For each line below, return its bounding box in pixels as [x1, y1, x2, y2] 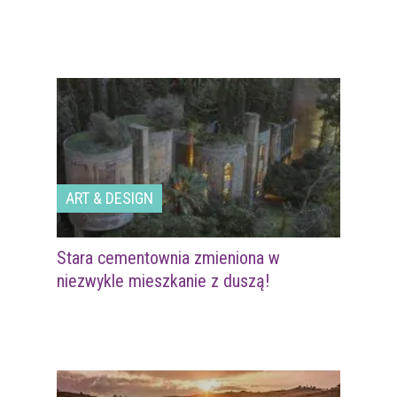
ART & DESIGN [66, 189, 153, 207]
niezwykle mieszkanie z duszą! [57, 270, 269, 292]
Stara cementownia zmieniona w [57, 247, 280, 269]
